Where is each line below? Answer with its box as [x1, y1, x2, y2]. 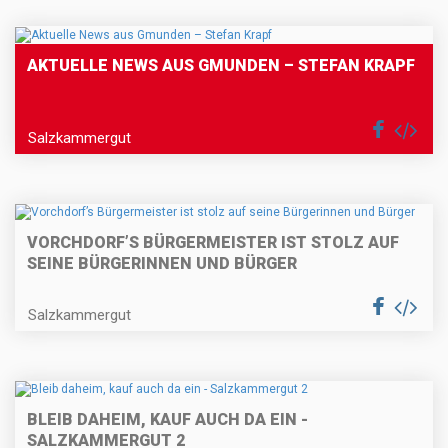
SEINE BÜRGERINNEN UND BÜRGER [27, 254, 297, 274]
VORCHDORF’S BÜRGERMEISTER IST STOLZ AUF [27, 233, 399, 253]
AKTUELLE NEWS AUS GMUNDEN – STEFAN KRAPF [27, 55, 415, 75]
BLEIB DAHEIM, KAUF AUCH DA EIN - [27, 410, 308, 430]
